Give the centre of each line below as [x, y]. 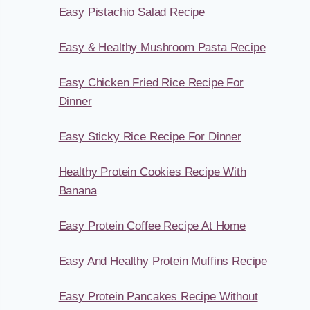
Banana [77, 191]
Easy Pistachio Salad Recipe [132, 12]
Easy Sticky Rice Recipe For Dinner [150, 137]
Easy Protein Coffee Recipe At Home [152, 226]
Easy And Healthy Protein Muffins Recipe [163, 262]
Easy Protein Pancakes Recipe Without [158, 297]
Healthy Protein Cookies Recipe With [152, 172]
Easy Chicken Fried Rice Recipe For [151, 83]
